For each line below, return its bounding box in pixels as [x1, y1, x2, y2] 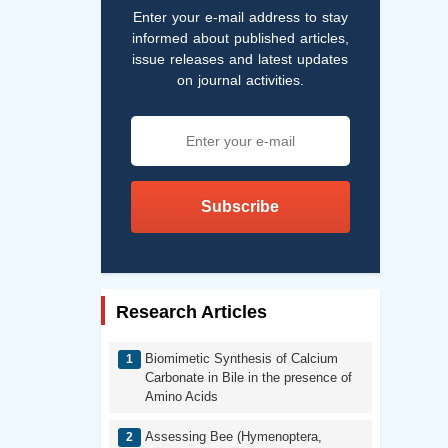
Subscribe [201, 197, 280, 215]
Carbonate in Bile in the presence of [144, 370, 352, 386]
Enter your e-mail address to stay [132, 8, 348, 25]
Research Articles [115, 301, 267, 322]
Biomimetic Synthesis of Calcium [144, 351, 338, 367]
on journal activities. [176, 71, 304, 88]
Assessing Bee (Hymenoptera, [144, 429, 322, 445]
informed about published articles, [131, 29, 349, 46]
